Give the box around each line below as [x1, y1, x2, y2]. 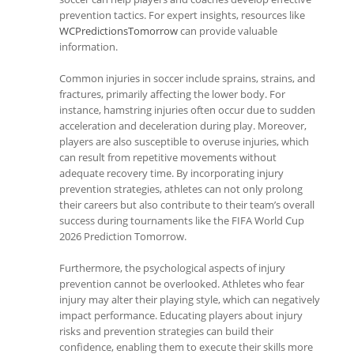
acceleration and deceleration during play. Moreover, [59, 119, 307, 133]
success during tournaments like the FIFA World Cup [59, 213, 304, 228]
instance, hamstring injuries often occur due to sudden [59, 103, 315, 117]
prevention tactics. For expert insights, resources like [59, 8, 305, 22]
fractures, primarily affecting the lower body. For [59, 87, 285, 101]
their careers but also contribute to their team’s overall [59, 198, 314, 212]
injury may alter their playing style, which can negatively [59, 292, 320, 307]
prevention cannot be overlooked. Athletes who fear [59, 277, 304, 291]
